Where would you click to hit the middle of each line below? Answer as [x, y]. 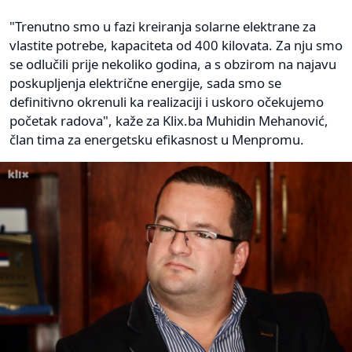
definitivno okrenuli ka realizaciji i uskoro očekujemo [167, 101]
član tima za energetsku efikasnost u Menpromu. [157, 139]
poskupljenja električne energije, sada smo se [145, 82]
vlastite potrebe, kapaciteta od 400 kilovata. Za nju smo [176, 45]
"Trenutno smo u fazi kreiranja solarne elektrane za [163, 26]
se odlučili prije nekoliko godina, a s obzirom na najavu [173, 64]
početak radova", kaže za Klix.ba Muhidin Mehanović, [169, 120]
